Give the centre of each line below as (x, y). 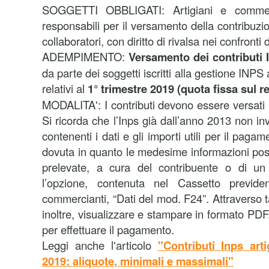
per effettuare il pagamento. (108, 229)
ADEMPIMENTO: (85, 56)
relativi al (65, 88)
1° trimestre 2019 (131, 89)
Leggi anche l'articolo (100, 245)
